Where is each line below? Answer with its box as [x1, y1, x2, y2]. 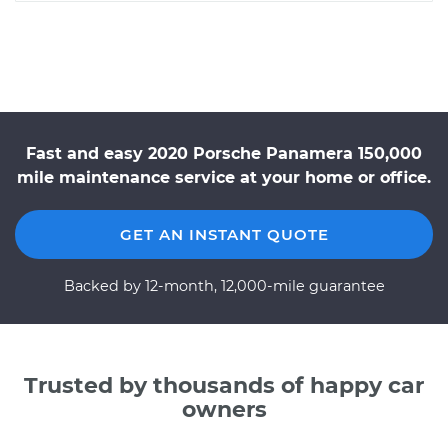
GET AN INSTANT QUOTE [119, 225, 329, 244]
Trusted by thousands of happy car [24, 372, 424, 399]
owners [181, 396, 267, 423]
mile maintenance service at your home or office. [17, 168, 431, 187]
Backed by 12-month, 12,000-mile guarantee [63, 277, 385, 295]
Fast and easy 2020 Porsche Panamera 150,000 [26, 144, 422, 163]
